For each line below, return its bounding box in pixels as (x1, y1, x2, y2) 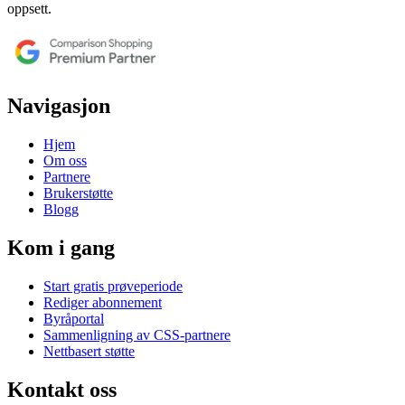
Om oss (43, 153, 87, 169)
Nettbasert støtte (43, 343, 135, 359)
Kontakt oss (7, 377, 117, 401)
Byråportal (43, 310, 104, 326)
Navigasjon (7, 94, 110, 118)
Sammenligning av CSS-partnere (43, 326, 231, 343)
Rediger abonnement (43, 294, 162, 310)
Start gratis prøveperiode (43, 278, 183, 294)
